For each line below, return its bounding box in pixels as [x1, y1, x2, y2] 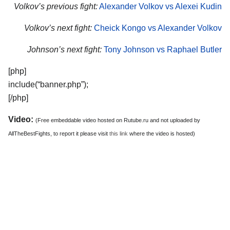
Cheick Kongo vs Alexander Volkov [94, 24, 222, 33]
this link [109, 130, 128, 137]
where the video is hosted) [128, 130, 195, 137]
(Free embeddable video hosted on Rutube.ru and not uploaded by [35, 117, 200, 123]
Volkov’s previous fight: [14, 2, 98, 11]
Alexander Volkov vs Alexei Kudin [99, 2, 222, 11]
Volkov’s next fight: [24, 24, 92, 33]
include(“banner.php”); [8, 80, 88, 89]
